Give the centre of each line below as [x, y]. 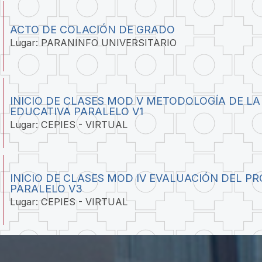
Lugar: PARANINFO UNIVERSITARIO [93, 42]
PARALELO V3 [46, 189]
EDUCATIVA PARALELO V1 [76, 112]
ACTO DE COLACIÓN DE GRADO [92, 29]
